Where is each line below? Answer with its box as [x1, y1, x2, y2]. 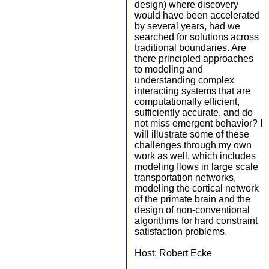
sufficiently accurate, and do [134, 107, 253, 118]
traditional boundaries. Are [134, 43, 246, 53]
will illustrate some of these [134, 129, 249, 139]
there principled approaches [134, 53, 253, 64]
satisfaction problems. [134, 226, 227, 237]
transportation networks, [134, 172, 236, 183]
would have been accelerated [134, 10, 260, 20]
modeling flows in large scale [134, 162, 258, 172]
